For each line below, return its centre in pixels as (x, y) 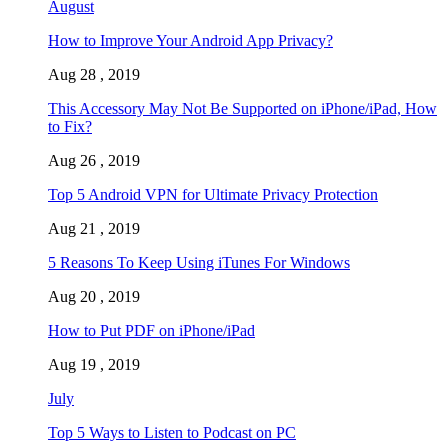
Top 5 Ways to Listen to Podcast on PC (172, 432)
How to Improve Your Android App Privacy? (190, 40)
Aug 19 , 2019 (94, 364)
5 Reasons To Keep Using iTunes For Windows (199, 262)
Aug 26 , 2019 (94, 160)
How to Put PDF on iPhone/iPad (151, 330)
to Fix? (70, 126)
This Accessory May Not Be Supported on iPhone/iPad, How (242, 108)
